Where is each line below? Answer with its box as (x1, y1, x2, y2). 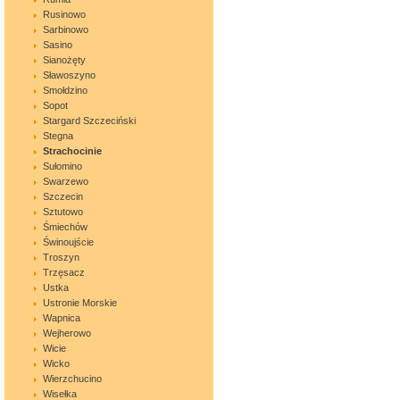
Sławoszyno (43, 70, 96, 80)
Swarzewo (43, 176, 88, 187)
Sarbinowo (43, 24, 88, 35)
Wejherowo (43, 328, 91, 338)
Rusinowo (43, 9, 86, 20)
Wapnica (43, 312, 80, 323)
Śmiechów (43, 221, 87, 232)
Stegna (43, 130, 73, 141)
